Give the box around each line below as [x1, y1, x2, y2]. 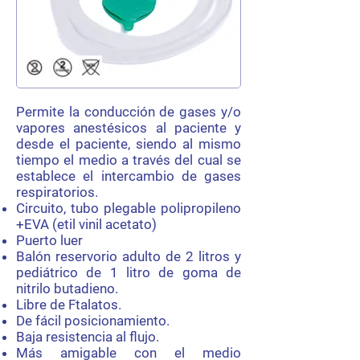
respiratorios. [16, 184, 98, 200]
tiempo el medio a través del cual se [16, 152, 241, 168]
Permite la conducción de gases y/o [16, 104, 241, 120]
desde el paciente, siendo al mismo [16, 136, 241, 152]
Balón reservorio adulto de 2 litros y [16, 248, 241, 264]
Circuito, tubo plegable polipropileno [16, 200, 241, 216]
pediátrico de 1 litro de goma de [16, 264, 241, 280]
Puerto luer [16, 232, 86, 248]
